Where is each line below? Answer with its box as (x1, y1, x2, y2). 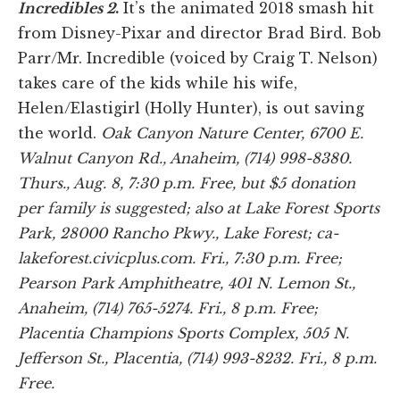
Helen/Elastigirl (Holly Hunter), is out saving (18, 99, 364, 118)
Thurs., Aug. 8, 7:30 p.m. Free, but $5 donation (18, 174, 355, 193)
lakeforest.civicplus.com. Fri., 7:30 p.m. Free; (18, 249, 342, 268)
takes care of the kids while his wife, (18, 74, 297, 93)
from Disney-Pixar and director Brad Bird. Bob (18, 24, 381, 43)
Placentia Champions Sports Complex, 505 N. (18, 324, 349, 343)
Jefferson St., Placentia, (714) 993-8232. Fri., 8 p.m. (18, 349, 377, 368)
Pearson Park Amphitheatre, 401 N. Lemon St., (18, 274, 355, 293)
